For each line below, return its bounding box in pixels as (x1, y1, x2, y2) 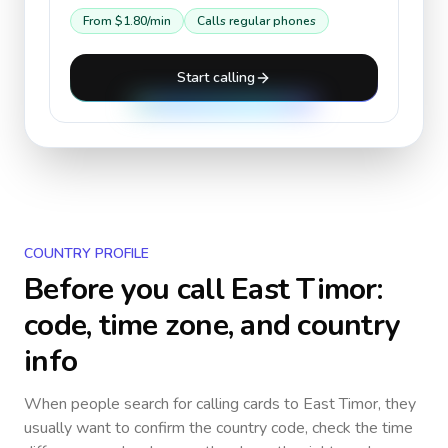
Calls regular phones (197, 13, 316, 29)
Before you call (24, 269, 231, 310)
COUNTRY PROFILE (24, 244, 149, 263)
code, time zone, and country (24, 305, 400, 346)
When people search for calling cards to (24, 393, 303, 415)
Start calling (177, 68, 255, 87)
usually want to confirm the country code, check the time (24, 417, 413, 439)
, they (378, 393, 416, 415)
